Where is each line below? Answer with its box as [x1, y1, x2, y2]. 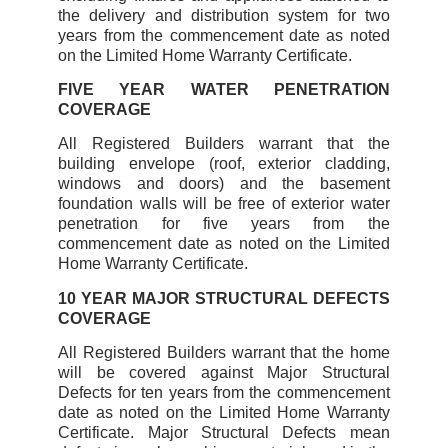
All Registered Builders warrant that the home [58, 344, 390, 362]
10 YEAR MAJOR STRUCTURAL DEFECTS [58, 289, 390, 307]
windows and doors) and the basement [58, 175, 390, 193]
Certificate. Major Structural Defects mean [58, 424, 390, 442]
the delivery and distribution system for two [58, 6, 390, 24]
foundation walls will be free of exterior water [58, 195, 390, 213]
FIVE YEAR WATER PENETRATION [58, 81, 390, 99]
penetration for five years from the [58, 215, 390, 233]
